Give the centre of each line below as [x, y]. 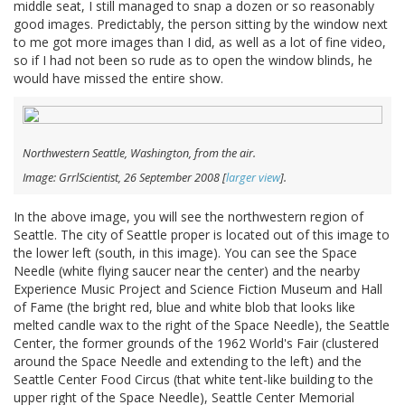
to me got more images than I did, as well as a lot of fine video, [200, 42]
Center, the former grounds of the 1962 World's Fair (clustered [196, 344]
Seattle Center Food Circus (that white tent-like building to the [193, 380]
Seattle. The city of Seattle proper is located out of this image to [202, 235]
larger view [253, 178]
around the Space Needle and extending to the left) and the [188, 362]
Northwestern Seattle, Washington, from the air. [139, 154]
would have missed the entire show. [118, 79]
